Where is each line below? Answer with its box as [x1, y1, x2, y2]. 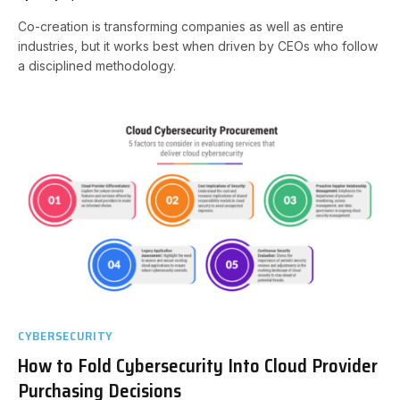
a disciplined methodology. [18, 57, 176, 73]
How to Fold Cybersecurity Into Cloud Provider [18, 351, 378, 380]
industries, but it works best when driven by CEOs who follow [18, 37, 378, 54]
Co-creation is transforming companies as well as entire [18, 18, 344, 34]
